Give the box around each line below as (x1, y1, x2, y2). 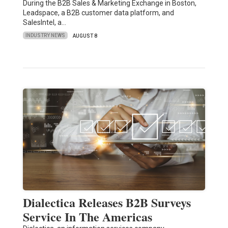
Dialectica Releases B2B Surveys (22, 193, 191, 211)
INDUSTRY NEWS (25, 33, 65, 39)
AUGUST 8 (72, 33, 97, 39)
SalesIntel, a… (22, 18, 66, 26)
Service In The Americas (22, 207, 152, 225)
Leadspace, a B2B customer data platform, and (22, 8, 174, 17)
